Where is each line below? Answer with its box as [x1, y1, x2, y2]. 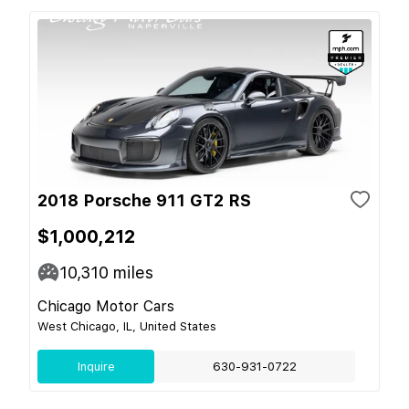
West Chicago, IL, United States [37, 319, 216, 333]
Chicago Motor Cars [37, 297, 174, 315]
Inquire [77, 359, 115, 373]
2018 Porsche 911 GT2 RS [37, 190, 251, 210]
